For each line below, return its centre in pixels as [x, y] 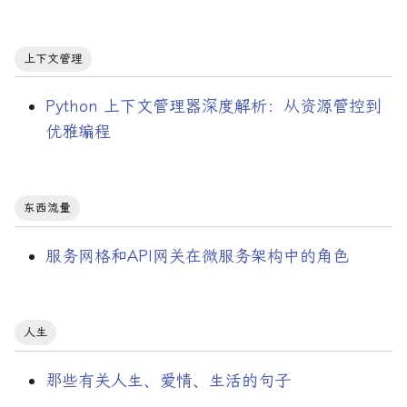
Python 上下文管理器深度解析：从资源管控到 [213, 107]
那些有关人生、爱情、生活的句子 [168, 380]
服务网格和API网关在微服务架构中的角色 [197, 256]
